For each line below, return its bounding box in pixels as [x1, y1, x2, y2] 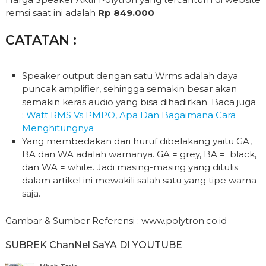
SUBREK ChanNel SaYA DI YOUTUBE [5, 239, 182, 251]
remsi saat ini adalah [5, 7, 98, 18]
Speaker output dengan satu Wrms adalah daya [22, 70, 239, 82]
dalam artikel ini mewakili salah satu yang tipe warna [22, 175, 257, 186]
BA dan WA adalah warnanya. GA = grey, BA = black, [22, 148, 257, 160]
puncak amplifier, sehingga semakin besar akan [22, 83, 237, 95]
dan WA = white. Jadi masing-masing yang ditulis [22, 161, 239, 173]
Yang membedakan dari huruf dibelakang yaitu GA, [22, 135, 252, 147]
